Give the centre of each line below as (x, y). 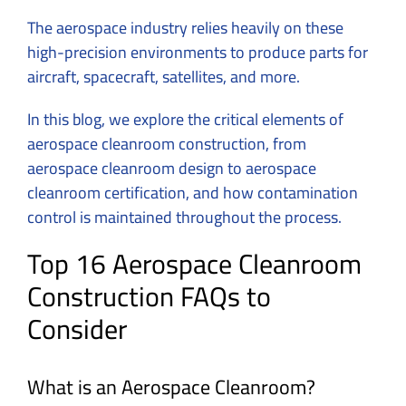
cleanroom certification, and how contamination (193, 192)
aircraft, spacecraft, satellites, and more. (165, 76)
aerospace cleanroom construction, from (167, 143)
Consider (80, 329)
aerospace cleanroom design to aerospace (172, 168)
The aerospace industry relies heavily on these (185, 27)
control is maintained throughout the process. (184, 217)
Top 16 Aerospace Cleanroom (194, 263)
